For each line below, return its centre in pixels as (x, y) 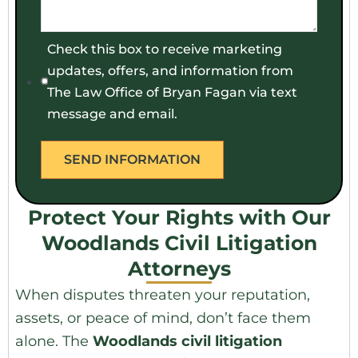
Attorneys (179, 268)
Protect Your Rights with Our (179, 217)
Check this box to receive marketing (165, 49)
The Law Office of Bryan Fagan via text (173, 92)
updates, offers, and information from (171, 70)
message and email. (113, 113)
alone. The (54, 341)
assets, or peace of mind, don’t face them (163, 318)
